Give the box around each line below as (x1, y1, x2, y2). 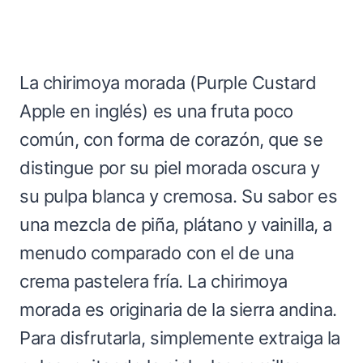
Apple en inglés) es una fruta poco (19, 100, 294, 122)
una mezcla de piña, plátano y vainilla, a (19, 213, 332, 235)
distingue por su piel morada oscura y (19, 156, 320, 178)
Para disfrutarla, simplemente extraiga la (19, 327, 340, 348)
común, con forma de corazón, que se (19, 128, 323, 150)
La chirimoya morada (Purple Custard (19, 71, 317, 93)
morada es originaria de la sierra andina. (19, 298, 337, 320)
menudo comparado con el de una (19, 241, 294, 263)
